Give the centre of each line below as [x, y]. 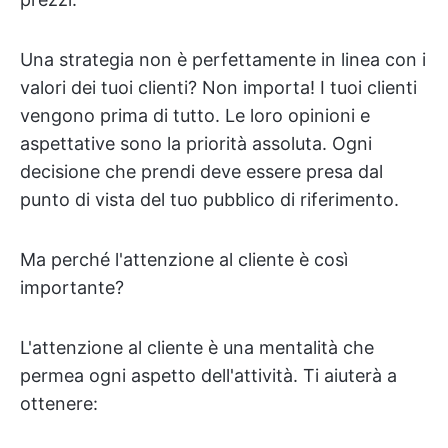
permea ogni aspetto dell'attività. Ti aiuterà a [208, 375]
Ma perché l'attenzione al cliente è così [184, 259]
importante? [72, 287]
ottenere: [59, 403]
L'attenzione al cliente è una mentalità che [197, 347]
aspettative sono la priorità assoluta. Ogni [196, 143]
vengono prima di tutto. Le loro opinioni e [195, 115]
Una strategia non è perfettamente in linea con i [223, 59]
